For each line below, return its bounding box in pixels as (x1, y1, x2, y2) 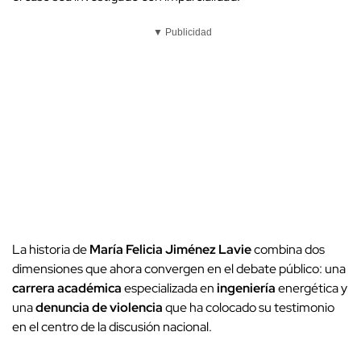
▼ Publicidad (153, 26, 212, 38)
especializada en (122, 279, 217, 297)
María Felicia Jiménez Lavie (89, 240, 251, 258)
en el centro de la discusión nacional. (12, 317, 212, 335)
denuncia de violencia (35, 298, 163, 316)
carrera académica (12, 279, 122, 297)
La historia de (12, 240, 89, 258)
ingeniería (217, 279, 276, 297)
